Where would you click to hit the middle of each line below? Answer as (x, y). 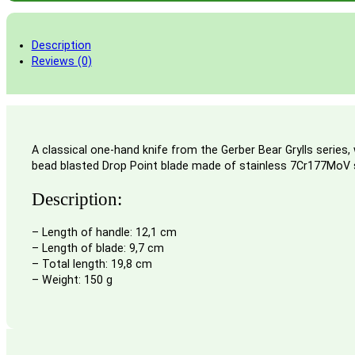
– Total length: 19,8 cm (92, 264)
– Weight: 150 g (72, 280)
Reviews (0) (61, 61)
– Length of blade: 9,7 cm (97, 248)
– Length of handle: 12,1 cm (104, 233)
